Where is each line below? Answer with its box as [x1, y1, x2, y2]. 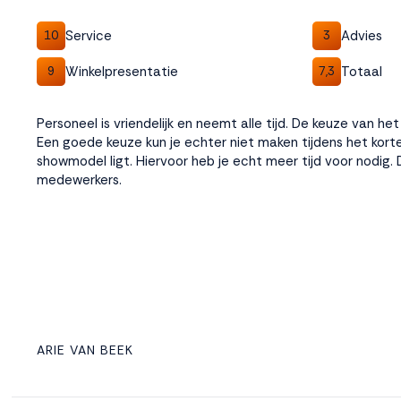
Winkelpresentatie [65, 62, 178, 81]
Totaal [340, 62, 382, 81]
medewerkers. [37, 171, 122, 189]
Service [65, 26, 112, 45]
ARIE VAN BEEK [37, 342, 133, 358]
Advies [340, 26, 382, 45]
